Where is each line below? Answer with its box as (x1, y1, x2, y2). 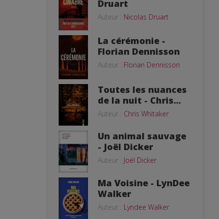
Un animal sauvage (98, 130, 186, 142)
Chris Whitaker (124, 109, 169, 118)
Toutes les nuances (98, 83, 187, 95)
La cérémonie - (98, 34, 165, 46)
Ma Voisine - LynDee (98, 177, 190, 189)
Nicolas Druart (124, 12, 169, 22)
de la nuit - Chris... (98, 94, 181, 106)
